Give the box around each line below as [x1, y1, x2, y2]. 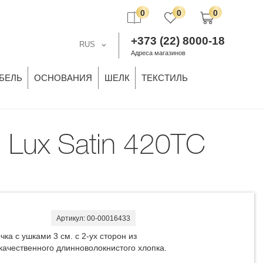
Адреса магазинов [131, 49, 186, 56]
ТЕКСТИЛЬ [141, 73, 188, 83]
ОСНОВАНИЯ [34, 73, 93, 83]
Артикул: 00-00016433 [56, 214, 131, 222]
